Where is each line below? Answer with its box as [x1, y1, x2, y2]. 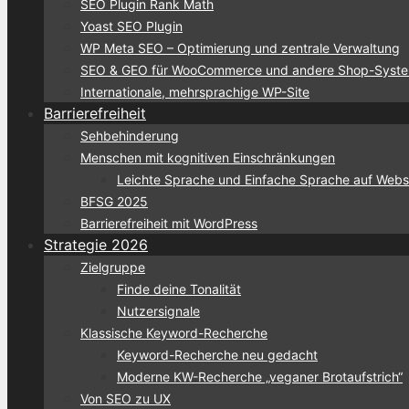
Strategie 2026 [44, 235, 148, 254]
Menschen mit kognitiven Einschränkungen [80, 149, 335, 165]
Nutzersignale [117, 302, 200, 319]
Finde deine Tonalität [117, 280, 241, 297]
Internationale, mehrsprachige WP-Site [80, 83, 309, 100]
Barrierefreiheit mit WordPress [80, 215, 257, 231]
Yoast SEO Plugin [80, 17, 183, 34]
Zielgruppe [80, 258, 145, 275]
